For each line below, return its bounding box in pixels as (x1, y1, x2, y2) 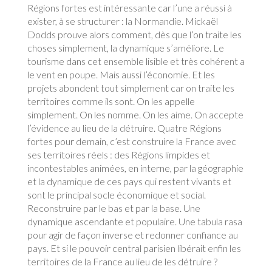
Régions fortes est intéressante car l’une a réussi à (27, 2, 232, 13)
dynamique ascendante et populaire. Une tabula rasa (27, 216, 242, 227)
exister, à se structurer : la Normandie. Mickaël (27, 15, 218, 27)
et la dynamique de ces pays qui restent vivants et (27, 175, 231, 187)
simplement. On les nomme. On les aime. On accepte (27, 109, 243, 120)
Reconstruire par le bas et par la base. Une (27, 202, 200, 214)
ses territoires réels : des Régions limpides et (27, 149, 210, 160)
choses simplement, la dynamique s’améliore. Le (27, 42, 224, 53)
